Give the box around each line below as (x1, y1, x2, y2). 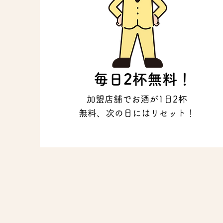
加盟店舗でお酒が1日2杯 (86, 95, 187, 104)
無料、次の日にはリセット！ (78, 109, 195, 117)
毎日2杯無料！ (94, 72, 193, 87)
